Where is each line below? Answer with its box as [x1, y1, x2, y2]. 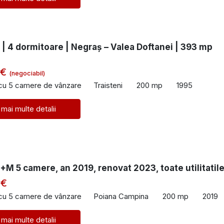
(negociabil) [9, 69, 45, 77]
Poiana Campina [93, 191, 148, 201]
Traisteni [93, 80, 122, 90]
